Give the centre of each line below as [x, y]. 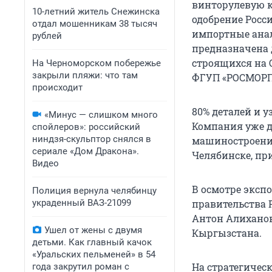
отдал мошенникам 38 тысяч [95, 24]
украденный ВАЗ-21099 [82, 203]
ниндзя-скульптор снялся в [92, 139]
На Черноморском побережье [97, 63]
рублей [47, 36]
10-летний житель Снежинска [96, 12]
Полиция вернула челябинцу [94, 191]
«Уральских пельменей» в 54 [94, 254]
